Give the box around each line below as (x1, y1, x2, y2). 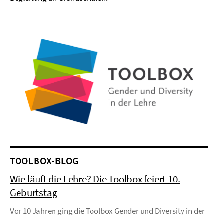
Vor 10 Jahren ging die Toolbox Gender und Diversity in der (10, 205, 205, 217)
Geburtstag (10, 186, 57, 200)
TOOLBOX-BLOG (10, 154, 79, 167)
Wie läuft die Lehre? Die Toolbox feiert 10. (10, 172, 180, 186)
